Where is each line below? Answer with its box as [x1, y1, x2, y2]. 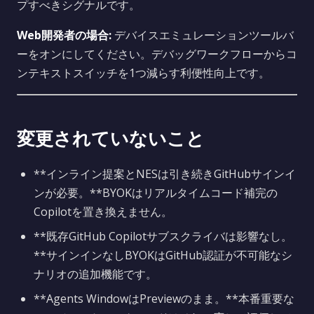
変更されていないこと [17, 126, 205, 151]
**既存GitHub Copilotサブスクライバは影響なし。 [34, 228, 292, 244]
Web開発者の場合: [17, 27, 111, 43]
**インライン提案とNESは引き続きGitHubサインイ [34, 166, 296, 182]
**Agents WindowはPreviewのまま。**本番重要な [34, 291, 294, 306]
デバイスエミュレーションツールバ [111, 27, 294, 43]
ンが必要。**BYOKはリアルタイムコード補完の [34, 185, 278, 200]
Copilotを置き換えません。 [34, 204, 172, 219]
